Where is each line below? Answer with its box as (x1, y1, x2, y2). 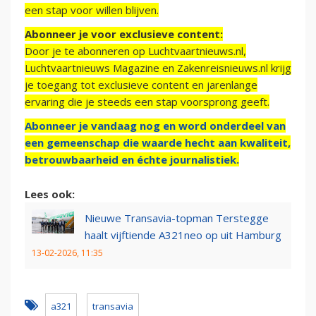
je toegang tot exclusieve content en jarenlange (25, 78, 257, 92)
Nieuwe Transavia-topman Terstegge (85, 211, 269, 226)
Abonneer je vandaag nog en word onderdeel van (25, 119, 286, 133)
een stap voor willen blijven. (25, 3, 159, 18)
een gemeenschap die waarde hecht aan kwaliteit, (25, 135, 291, 150)
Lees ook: (25, 187, 75, 202)
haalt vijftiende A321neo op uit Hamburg (85, 228, 281, 243)
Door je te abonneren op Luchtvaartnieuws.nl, (25, 44, 246, 59)
